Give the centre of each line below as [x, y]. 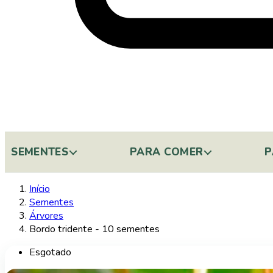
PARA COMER [166, 152]
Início [40, 189]
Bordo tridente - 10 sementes [94, 229]
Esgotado [50, 253]
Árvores [46, 216]
